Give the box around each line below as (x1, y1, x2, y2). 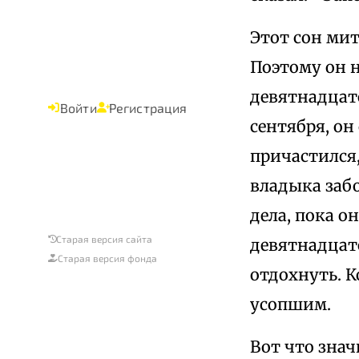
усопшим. (250, 293, 331, 314)
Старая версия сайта (56, 232, 152, 244)
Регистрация (108, 100, 188, 116)
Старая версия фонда (58, 252, 157, 264)
